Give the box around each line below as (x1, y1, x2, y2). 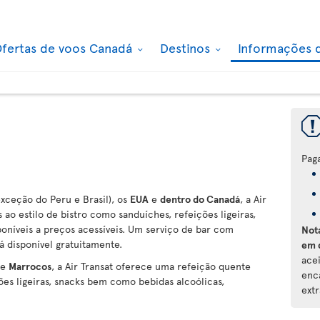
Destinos (160, 39, 214, 56)
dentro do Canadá (160, 192, 240, 206)
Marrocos (9, 259, 51, 273)
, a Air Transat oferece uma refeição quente (51, 259, 251, 273)
